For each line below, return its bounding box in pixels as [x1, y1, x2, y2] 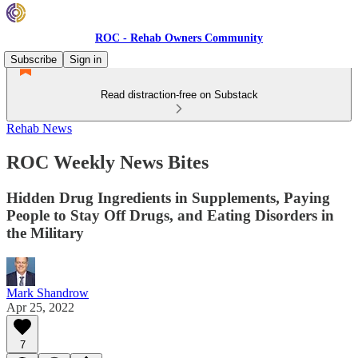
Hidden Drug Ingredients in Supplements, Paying [6, 189, 330, 206]
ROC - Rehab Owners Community [95, 32, 263, 44]
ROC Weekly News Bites [6, 151, 209, 173]
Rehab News [6, 121, 72, 135]
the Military [6, 224, 84, 241]
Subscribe [10, 54, 57, 66]
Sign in [70, 54, 101, 66]
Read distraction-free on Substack [100, 89, 258, 101]
